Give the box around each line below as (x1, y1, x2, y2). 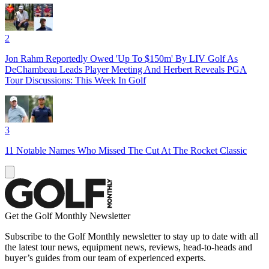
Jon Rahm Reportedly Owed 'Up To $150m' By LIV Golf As (5, 53, 238, 64)
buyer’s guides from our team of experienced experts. (5, 252, 206, 263)
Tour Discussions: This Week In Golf (5, 74, 146, 85)
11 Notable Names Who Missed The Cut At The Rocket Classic (5, 145, 247, 156)
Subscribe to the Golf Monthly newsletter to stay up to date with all (5, 231, 258, 241)
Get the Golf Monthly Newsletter (5, 210, 130, 221)
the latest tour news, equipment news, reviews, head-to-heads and (5, 241, 252, 252)
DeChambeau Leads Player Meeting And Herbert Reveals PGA (5, 64, 247, 74)
